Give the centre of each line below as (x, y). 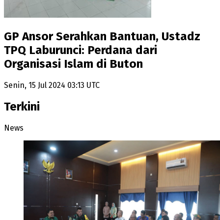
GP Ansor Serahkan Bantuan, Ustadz (102, 36)
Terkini (22, 106)
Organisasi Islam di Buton (73, 64)
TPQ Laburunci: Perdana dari (81, 50)
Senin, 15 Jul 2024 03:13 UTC (52, 85)
